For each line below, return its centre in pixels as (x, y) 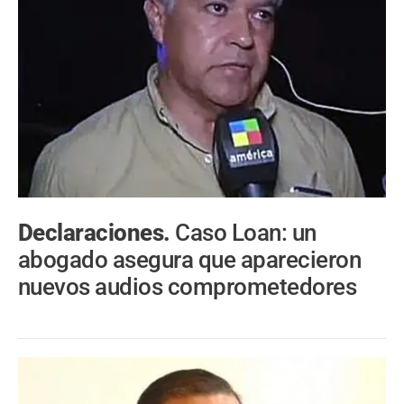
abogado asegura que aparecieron (190, 260)
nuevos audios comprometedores (188, 287)
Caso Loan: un (246, 233)
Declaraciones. (97, 233)
